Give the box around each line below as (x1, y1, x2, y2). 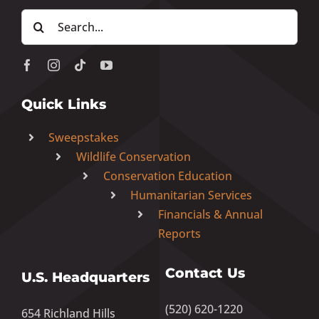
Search (20, 8, 62, 26)
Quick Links (21, 95, 106, 113)
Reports (157, 225, 201, 241)
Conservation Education (103, 167, 233, 184)
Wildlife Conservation (75, 148, 191, 164)
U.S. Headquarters (21, 268, 150, 286)
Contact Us (164, 264, 245, 281)
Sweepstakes (48, 129, 120, 145)
